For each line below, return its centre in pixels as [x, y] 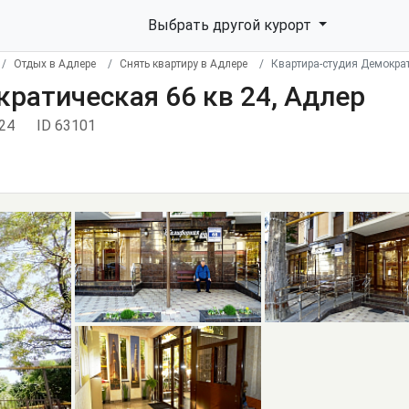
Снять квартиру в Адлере [184, 64]
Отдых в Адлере [55, 64]
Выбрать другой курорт [231, 25]
